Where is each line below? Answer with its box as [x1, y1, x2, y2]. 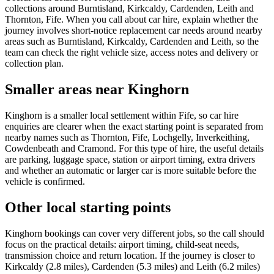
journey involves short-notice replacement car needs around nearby [5, 25, 262, 36]
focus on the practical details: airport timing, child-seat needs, [5, 239, 239, 250]
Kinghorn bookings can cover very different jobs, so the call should [5, 228, 264, 239]
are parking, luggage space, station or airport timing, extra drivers [5, 154, 255, 165]
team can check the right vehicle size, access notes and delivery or [5, 47, 258, 58]
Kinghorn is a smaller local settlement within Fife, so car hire [5, 110, 239, 121]
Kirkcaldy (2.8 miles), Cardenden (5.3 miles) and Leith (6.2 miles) [5, 261, 260, 272]
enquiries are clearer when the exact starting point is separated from [5, 121, 263, 132]
